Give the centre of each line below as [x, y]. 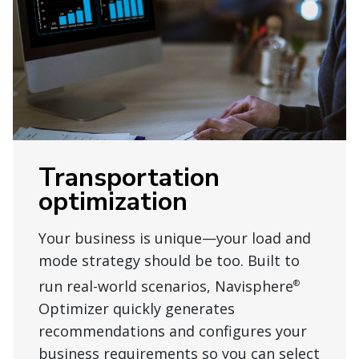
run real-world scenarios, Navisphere [166, 286]
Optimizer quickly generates [137, 308]
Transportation [129, 177]
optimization [113, 201]
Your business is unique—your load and [175, 238]
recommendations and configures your [173, 331]
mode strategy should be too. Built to [169, 260]
